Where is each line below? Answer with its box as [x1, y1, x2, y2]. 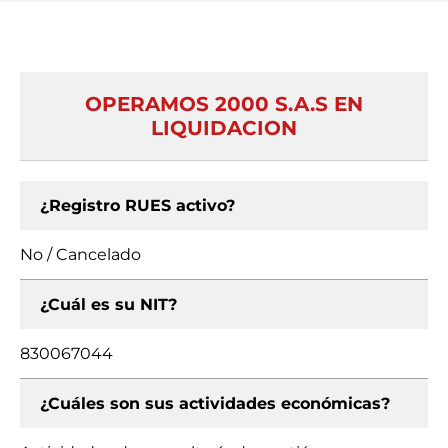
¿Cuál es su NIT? [40, 295, 177, 314]
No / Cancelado [20, 245, 141, 264]
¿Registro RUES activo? [40, 196, 235, 215]
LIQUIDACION [151, 116, 297, 140]
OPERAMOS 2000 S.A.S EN [85, 92, 363, 116]
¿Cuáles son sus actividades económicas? [40, 394, 390, 413]
